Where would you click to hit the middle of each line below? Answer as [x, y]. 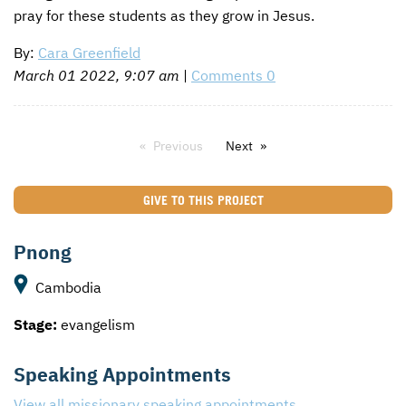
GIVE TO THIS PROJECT [203, 200]
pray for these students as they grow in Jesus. [164, 15]
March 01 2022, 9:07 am [97, 75]
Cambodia [67, 287]
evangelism [96, 324]
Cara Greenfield [89, 52]
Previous [178, 146]
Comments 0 [233, 75]
